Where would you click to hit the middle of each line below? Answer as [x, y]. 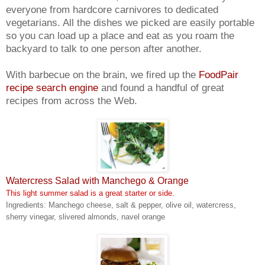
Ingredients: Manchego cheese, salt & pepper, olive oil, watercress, [121, 205]
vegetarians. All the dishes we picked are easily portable [130, 22]
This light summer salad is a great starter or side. [90, 193]
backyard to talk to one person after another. [104, 49]
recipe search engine [52, 88]
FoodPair [219, 75]
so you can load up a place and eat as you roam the [120, 35]
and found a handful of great [161, 88]
